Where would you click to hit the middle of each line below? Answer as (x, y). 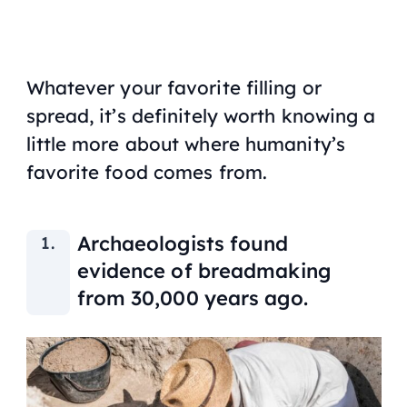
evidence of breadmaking (203, 271)
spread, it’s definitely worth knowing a (201, 116)
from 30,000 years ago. (192, 298)
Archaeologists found (183, 244)
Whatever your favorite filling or (174, 88)
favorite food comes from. (147, 172)
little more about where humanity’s (185, 144)
